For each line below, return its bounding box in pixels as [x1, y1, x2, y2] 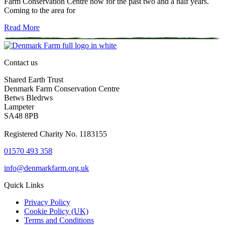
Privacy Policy [24, 198, 70, 207]
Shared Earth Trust [4, 75, 63, 84]
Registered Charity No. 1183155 [4, 130, 107, 139]
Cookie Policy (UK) [24, 207, 88, 216]
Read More [4, 23, 40, 32]
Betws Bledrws [4, 93, 53, 102]
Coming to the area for [4, 6, 75, 15]
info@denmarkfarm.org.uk [4, 164, 89, 173]
